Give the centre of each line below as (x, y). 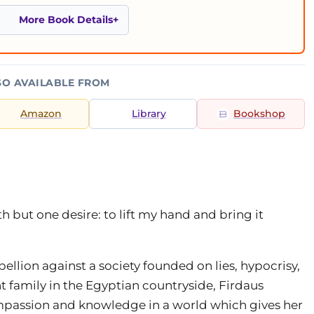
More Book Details (66, 20)
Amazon (41, 114)
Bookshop (259, 114)
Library (149, 114)
